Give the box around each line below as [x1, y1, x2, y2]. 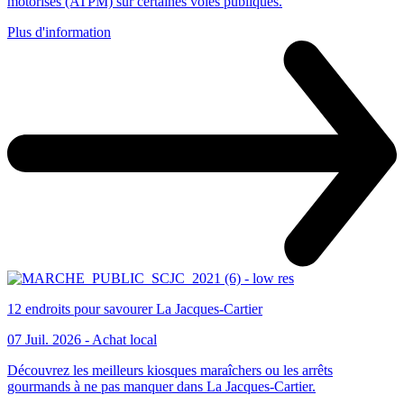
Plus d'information [7, 24, 111, 41]
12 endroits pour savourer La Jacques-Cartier [7, 301, 262, 317]
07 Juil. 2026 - [7, 332, 92, 348]
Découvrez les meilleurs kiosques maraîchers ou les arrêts [7, 363, 333, 379]
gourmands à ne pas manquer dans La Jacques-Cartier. [7, 379, 316, 395]
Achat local [92, 332, 157, 348]
